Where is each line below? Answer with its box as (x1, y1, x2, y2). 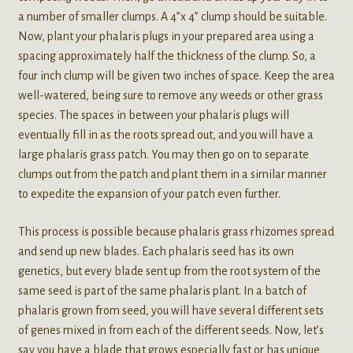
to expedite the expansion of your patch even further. (17, 188, 281, 201)
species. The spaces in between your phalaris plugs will (17, 109, 289, 122)
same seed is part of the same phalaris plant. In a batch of (17, 284, 307, 297)
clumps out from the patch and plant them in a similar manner (17, 168, 327, 181)
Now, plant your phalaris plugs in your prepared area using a (17, 30, 314, 43)
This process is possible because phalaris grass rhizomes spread (17, 225, 334, 238)
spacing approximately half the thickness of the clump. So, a (17, 50, 316, 63)
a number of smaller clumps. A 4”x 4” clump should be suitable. (17, 10, 327, 24)
